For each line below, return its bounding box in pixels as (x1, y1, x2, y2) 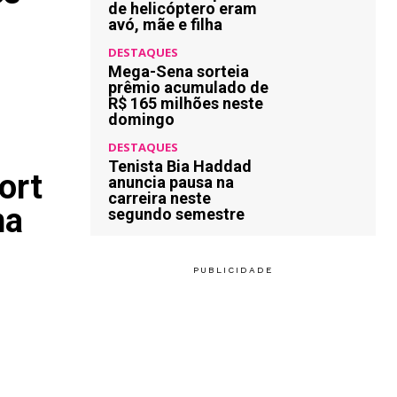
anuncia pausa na (108, 173, 234, 191)
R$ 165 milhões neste (108, 94, 263, 113)
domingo (108, 110, 175, 128)
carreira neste (108, 189, 211, 207)
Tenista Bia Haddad (108, 157, 252, 175)
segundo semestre (108, 205, 245, 223)
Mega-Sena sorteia (108, 62, 249, 81)
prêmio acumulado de (108, 78, 269, 97)
